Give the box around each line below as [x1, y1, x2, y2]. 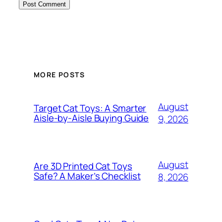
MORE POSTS [34, 69, 85, 79]
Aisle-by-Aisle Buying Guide [34, 111, 149, 124]
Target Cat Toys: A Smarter [34, 101, 147, 114]
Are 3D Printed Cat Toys [34, 159, 132, 172]
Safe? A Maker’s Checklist [34, 169, 141, 182]
